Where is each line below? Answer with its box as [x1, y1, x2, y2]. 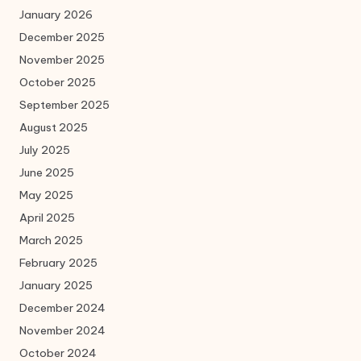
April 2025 [19, 210, 75, 226]
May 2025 [19, 188, 73, 203]
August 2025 [19, 120, 88, 135]
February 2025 [19, 255, 98, 271]
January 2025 [19, 278, 93, 293]
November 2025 [19, 52, 105, 68]
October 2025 [19, 75, 96, 90]
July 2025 [19, 143, 70, 158]
